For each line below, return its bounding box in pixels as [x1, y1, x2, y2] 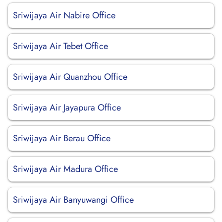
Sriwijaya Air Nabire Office [13, 9, 115, 22]
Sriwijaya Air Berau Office [13, 132, 111, 145]
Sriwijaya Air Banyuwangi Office [13, 193, 134, 206]
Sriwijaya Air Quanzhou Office [13, 70, 127, 83]
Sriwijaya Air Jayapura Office [13, 101, 121, 114]
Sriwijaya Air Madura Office [13, 163, 118, 175]
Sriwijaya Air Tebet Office [13, 40, 108, 53]
